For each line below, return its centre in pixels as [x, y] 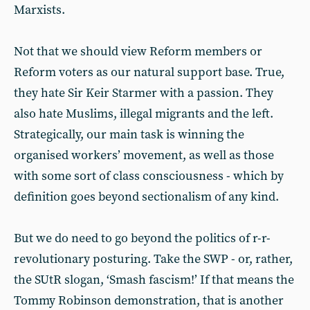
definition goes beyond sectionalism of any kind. [146, 197]
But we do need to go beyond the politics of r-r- [142, 238]
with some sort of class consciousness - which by [149, 176]
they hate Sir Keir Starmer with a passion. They [144, 93]
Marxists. [39, 10]
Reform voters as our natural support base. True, [149, 72]
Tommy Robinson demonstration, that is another [149, 300]
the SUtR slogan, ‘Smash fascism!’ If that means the [154, 280]
